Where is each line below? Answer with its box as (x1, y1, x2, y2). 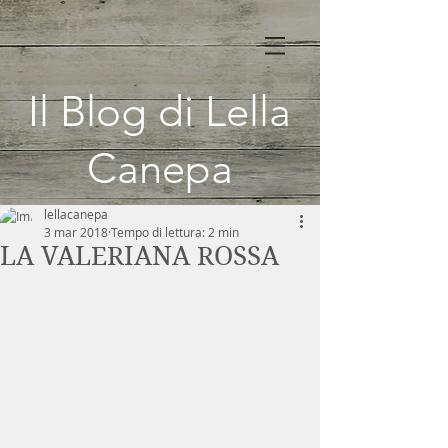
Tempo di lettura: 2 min (111, 224, 239, 240)
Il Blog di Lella (28, 86, 291, 137)
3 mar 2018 (44, 224, 108, 240)
